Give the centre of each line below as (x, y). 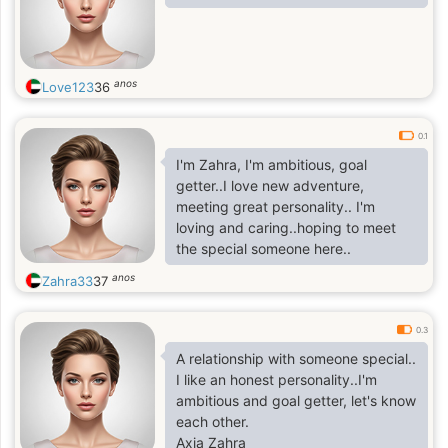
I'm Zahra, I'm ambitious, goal (271, 164)
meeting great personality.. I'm (275, 206)
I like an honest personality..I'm (276, 379)
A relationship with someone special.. (296, 358)
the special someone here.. (263, 248)
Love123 (68, 87)
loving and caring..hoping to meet (286, 227)
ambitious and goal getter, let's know (296, 400)
